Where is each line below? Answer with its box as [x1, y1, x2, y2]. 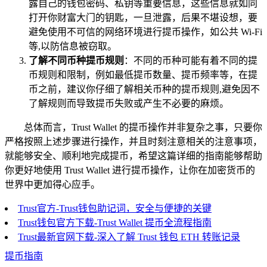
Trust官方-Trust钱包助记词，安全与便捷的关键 [18, 203, 212, 214]
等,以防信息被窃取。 [29, 41, 117, 52]
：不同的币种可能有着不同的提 [124, 55, 257, 66]
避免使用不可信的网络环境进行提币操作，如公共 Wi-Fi [29, 27, 262, 38]
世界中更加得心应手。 [5, 179, 100, 190]
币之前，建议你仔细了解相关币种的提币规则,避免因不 [29, 84, 260, 95]
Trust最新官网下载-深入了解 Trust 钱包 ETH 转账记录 [18, 232, 240, 243]
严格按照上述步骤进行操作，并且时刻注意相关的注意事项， [5, 136, 262, 147]
